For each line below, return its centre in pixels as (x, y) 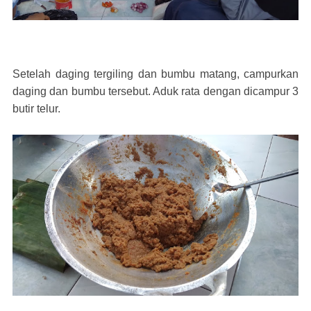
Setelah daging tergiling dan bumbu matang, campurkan (155, 74)
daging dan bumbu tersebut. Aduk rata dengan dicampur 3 (155, 92)
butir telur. (36, 109)
